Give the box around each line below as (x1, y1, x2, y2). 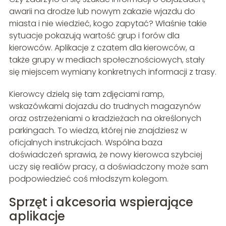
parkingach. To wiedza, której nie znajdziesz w (9, 125, 187, 137)
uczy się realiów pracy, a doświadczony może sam (9, 161, 208, 173)
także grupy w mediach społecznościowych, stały (9, 54, 205, 66)
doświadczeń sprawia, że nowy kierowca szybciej (9, 149, 202, 161)
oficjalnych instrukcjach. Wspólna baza (9, 137, 162, 149)
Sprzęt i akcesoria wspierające (9, 194, 193, 211)
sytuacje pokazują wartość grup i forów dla (9, 30, 180, 42)
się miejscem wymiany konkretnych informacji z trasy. (9, 66, 216, 78)
